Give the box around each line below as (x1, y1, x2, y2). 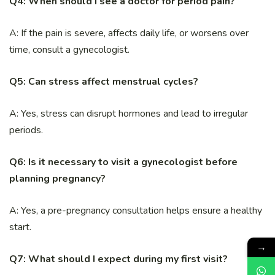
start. (9, 220, 31, 234)
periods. (9, 123, 43, 137)
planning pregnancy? (9, 172, 106, 186)
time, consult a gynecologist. (9, 43, 130, 57)
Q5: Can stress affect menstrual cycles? (9, 75, 198, 89)
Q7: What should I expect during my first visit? (9, 252, 228, 266)
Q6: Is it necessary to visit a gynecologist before (9, 155, 238, 169)
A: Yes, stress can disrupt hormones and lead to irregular (9, 107, 248, 121)
